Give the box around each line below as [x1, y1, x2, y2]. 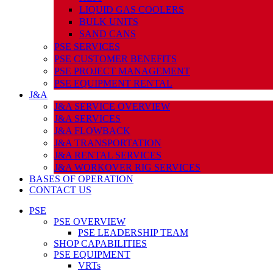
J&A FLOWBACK [54, 125, 130, 136]
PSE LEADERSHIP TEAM [78, 227, 188, 238]
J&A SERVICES [54, 113, 121, 124]
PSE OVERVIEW [54, 216, 126, 227]
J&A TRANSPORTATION [54, 137, 161, 148]
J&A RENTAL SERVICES [54, 149, 161, 160]
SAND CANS [79, 28, 136, 39]
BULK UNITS [79, 16, 138, 27]
